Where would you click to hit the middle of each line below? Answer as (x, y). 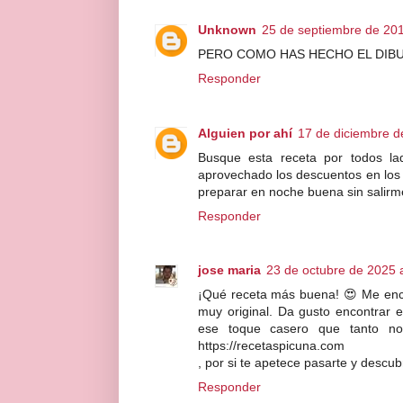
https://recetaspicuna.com (271, 345)
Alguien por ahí (245, 133)
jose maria (229, 270)
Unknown (227, 30)
